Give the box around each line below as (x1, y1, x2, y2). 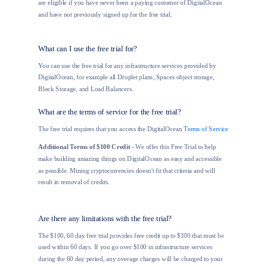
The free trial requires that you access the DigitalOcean (38, 125, 184, 132)
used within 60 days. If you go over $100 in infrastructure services (38, 243, 212, 251)
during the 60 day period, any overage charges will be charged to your (38, 255, 223, 262)
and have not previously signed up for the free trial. (38, 11, 172, 18)
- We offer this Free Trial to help (130, 143, 216, 151)
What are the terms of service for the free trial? (38, 107, 181, 116)
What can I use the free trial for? (38, 44, 137, 53)
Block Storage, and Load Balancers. (38, 85, 133, 92)
